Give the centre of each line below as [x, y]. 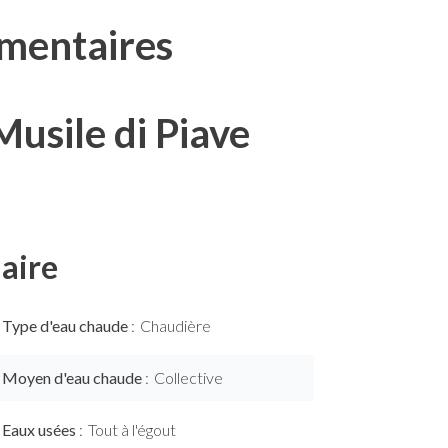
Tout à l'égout [132, 429]
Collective [188, 377]
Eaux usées [40, 429]
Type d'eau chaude [66, 325]
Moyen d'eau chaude [73, 377]
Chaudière [175, 325]
